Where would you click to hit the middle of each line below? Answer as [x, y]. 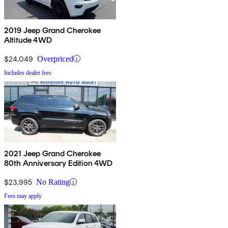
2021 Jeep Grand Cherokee [52, 153]
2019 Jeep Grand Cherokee [52, 30]
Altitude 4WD [28, 40]
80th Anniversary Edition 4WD [59, 163]
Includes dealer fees [28, 73]
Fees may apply [23, 196]
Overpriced [55, 59]
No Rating [53, 182]
